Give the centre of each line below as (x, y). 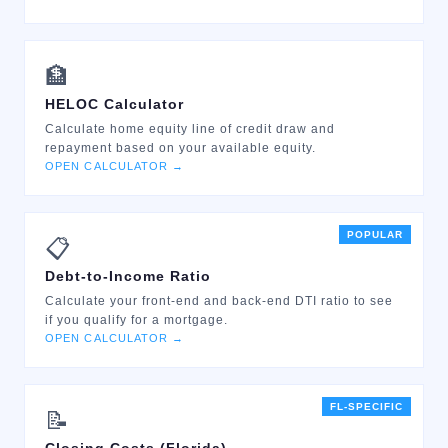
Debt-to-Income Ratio (128, 276)
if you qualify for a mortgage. (136, 320)
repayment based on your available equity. (180, 148)
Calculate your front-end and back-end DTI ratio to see (219, 301)
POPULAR (375, 234)
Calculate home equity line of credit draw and (190, 129)
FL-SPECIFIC (366, 406)
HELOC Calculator (114, 104)
